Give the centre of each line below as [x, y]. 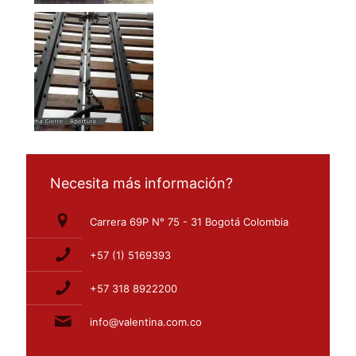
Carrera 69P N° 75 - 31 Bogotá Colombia [189, 222]
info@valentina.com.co [146, 322]
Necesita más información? [141, 184]
